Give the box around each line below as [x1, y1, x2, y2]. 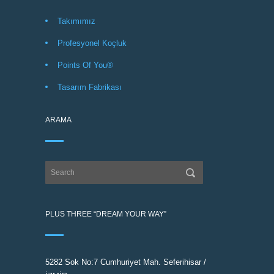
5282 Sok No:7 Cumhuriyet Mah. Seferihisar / [45, 257, 206, 267]
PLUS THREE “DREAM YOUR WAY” [45, 210, 166, 219]
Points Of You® [57, 61, 113, 70]
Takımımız [57, 17, 95, 26]
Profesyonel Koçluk [57, 39, 127, 48]
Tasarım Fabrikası [57, 83, 122, 92]
